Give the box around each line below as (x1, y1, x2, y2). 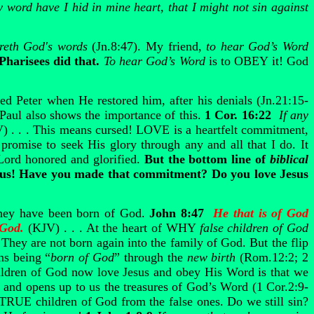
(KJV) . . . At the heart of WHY (28, 221, 200, 235)
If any (278, 108, 309, 122)
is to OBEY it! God (205, 54, 309, 68)
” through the (114, 250, 187, 264)
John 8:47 (144, 206, 214, 220)
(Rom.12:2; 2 (235, 250, 309, 264)
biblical (270, 152, 308, 166)
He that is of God (213, 206, 309, 220)
